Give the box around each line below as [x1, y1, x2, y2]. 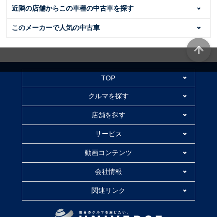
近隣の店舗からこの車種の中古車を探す [12, 4, 134, 12]
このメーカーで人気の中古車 [12, 23, 100, 31]
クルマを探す [88, 92, 129, 100]
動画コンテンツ [84, 148, 132, 156]
